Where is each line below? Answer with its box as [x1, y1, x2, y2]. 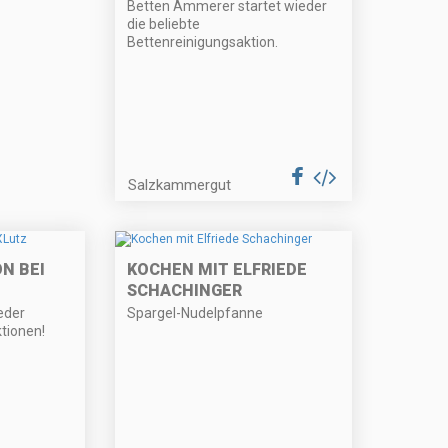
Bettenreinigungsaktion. [127, 33, 279, 50]
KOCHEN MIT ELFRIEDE [127, 260, 308, 280]
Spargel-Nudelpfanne [127, 305, 264, 322]
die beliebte [127, 15, 201, 32]
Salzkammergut [128, 175, 232, 194]
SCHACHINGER [127, 281, 243, 301]
